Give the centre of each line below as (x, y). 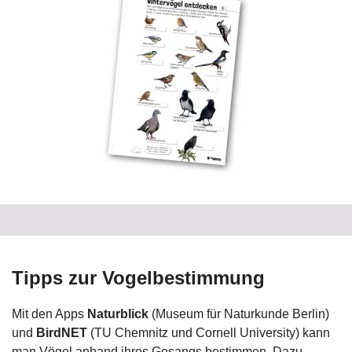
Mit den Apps (49, 314)
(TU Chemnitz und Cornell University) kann (209, 333)
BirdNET (62, 333)
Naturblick (118, 314)
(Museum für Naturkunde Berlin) (239, 314)
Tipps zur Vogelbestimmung (138, 278)
